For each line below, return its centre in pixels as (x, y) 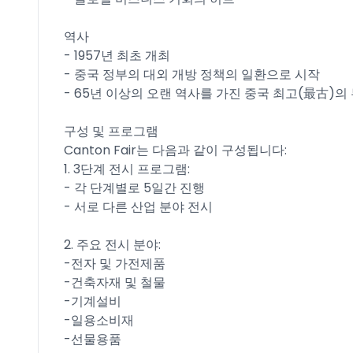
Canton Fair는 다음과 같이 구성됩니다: (175, 150)
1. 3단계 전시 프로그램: (127, 169)
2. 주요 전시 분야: (112, 245)
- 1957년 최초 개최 (117, 56)
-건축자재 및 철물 (115, 282)
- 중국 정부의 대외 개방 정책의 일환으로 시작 (192, 74)
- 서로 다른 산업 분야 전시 (138, 207)
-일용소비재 (99, 320)
